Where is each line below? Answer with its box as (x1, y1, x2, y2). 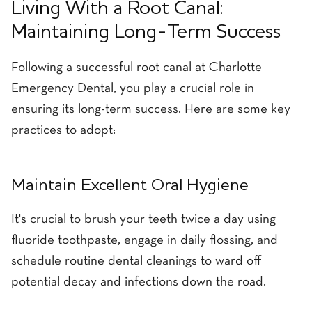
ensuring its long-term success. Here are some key (11, 104, 290, 116)
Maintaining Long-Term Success (11, 22, 281, 42)
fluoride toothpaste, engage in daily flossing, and (11, 235, 278, 247)
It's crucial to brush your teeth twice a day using (11, 214, 276, 226)
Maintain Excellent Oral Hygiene (11, 178, 249, 195)
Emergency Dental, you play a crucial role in (11, 83, 254, 95)
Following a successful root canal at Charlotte (11, 62, 262, 75)
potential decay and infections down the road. (11, 276, 266, 289)
